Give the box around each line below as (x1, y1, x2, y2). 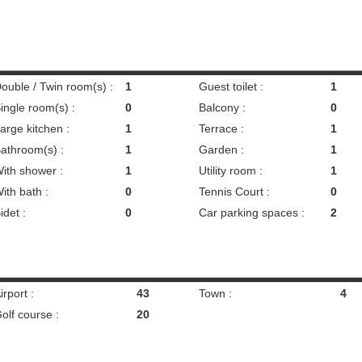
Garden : (199, 143, 244, 156)
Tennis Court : (199, 185, 270, 198)
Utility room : (199, 164, 263, 177)
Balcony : (199, 101, 246, 114)
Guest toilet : (199, 80, 263, 93)
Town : (199, 287, 232, 300)
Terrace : (199, 122, 244, 135)
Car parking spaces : (199, 206, 305, 219)
